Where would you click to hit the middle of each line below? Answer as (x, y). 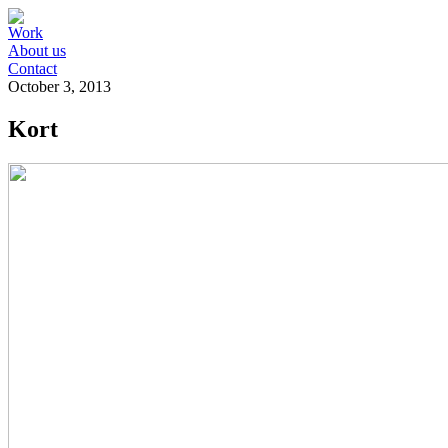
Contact (32, 68)
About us (37, 50)
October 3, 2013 (59, 86)
